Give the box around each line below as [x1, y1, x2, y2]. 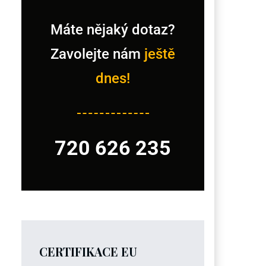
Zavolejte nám [50, 46, 145, 63]
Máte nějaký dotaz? [50, 21, 176, 39]
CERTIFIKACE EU [39, 243, 137, 260]
